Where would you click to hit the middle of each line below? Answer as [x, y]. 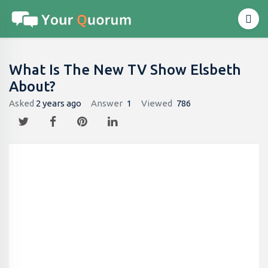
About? [32, 86]
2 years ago [59, 103]
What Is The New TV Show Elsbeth [125, 70]
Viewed [157, 103]
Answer [107, 103]
